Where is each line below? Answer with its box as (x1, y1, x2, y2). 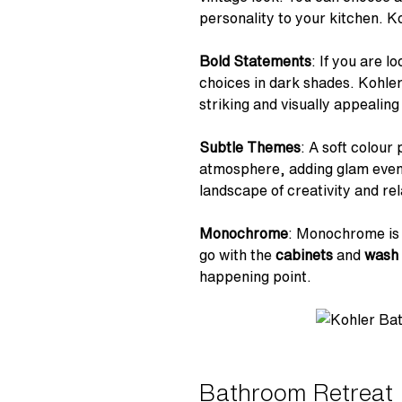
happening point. (199, 268, 311, 284)
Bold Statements (199, 53, 311, 68)
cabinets (275, 247, 333, 262)
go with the (199, 247, 275, 262)
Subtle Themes (199, 139, 301, 154)
